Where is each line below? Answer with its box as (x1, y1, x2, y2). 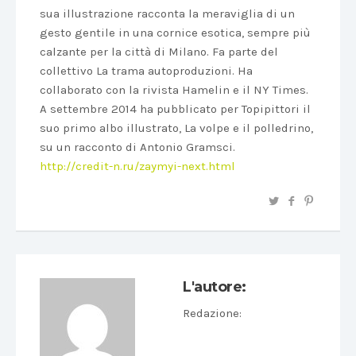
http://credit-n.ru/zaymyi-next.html (40, 159, 235, 173)
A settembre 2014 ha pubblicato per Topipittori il (40, 102, 311, 116)
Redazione (183, 306, 239, 320)
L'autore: (183, 278, 246, 296)
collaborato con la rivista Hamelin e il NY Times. (40, 83, 308, 97)
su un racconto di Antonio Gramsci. (40, 140, 235, 154)
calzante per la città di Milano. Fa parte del (40, 44, 278, 59)
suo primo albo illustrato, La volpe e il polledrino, (40, 121, 313, 135)
